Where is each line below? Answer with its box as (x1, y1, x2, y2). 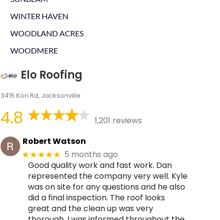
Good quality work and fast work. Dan (27, 159, 172, 171)
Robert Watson (22, 136, 86, 147)
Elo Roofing (20, 67, 82, 82)
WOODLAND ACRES (10, 28, 83, 38)
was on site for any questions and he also (27, 181, 185, 192)
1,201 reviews (94, 115, 142, 127)
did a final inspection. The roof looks (27, 192, 165, 203)
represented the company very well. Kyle (27, 170, 188, 182)
